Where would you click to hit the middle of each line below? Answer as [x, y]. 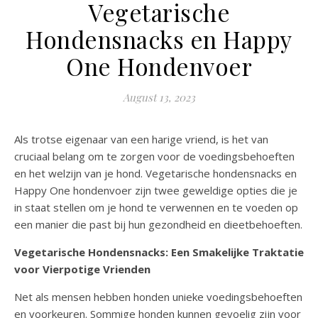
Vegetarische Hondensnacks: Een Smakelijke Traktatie [159, 252]
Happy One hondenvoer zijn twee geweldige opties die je [156, 191]
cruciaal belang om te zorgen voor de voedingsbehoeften [154, 157]
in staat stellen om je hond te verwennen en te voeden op [156, 208]
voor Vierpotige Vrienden [82, 269]
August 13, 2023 [159, 98]
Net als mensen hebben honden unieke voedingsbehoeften [158, 297]
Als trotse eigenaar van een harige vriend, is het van [141, 139]
